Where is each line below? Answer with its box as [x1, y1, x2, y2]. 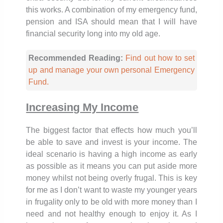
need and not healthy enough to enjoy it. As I [26, 209, 197, 218]
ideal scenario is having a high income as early [26, 149, 197, 158]
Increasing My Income [26, 101, 139, 113]
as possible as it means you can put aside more [26, 161, 197, 170]
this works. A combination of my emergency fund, [26, 5, 197, 14]
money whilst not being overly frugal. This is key [26, 173, 197, 182]
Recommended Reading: [28, 53, 126, 62]
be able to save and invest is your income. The [26, 137, 197, 146]
